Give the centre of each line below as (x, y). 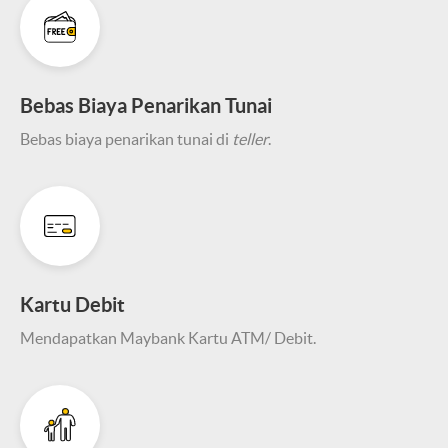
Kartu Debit (72, 304)
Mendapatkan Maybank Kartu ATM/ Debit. (168, 338)
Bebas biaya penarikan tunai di (126, 139)
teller (250, 139)
